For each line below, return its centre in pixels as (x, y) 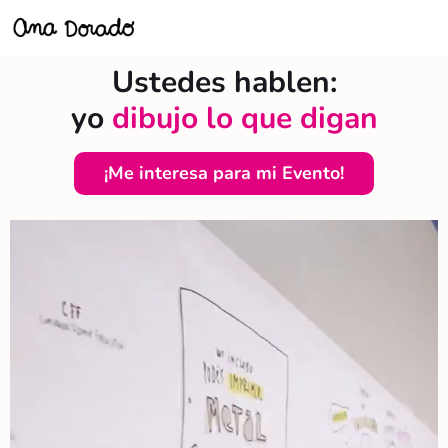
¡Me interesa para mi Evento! (224, 173)
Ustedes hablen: (224, 83)
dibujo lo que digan (244, 119)
